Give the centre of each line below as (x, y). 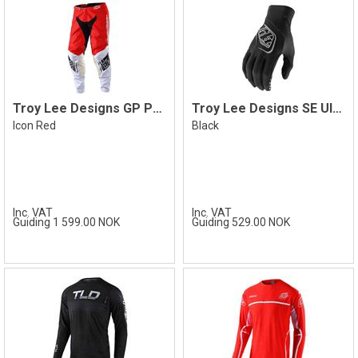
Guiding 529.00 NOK (241, 222)
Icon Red (34, 125)
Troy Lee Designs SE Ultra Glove (337, 108)
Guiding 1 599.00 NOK (66, 222)
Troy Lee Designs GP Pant (157, 108)
